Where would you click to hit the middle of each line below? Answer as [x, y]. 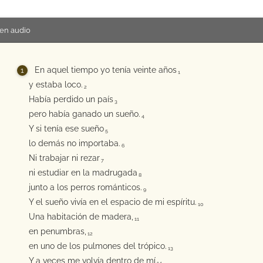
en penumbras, [58, 231]
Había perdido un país [71, 99]
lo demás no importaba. [75, 143]
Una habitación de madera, [81, 217]
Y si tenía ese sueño [66, 129]
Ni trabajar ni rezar [64, 158]
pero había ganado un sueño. [85, 114]
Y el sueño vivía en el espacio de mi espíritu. [113, 202]
